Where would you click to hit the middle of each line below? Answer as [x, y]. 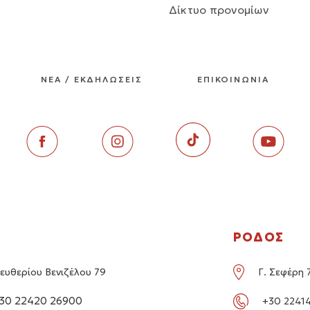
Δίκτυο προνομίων [219, 10]
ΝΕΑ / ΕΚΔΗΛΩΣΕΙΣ [92, 80]
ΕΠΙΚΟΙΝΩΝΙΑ [233, 80]
